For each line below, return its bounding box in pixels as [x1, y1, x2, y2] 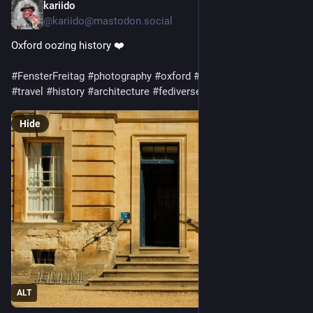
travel [17, 85, 43, 99]
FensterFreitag [17, 70, 85, 83]
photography [94, 70, 152, 83]
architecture [94, 85, 150, 99]
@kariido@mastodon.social [43, 15, 173, 28]
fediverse [159, 85, 201, 99]
